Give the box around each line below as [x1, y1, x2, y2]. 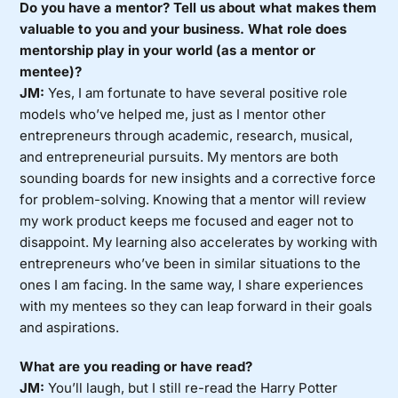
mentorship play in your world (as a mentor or [20, 42, 316, 60]
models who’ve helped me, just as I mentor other [20, 106, 327, 123]
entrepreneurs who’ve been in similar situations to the [20, 255, 362, 273]
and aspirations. [20, 319, 120, 337]
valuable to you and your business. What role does [20, 20, 347, 38]
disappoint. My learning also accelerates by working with [20, 234, 378, 251]
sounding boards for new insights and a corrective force [20, 170, 377, 187]
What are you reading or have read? [20, 358, 253, 376]
